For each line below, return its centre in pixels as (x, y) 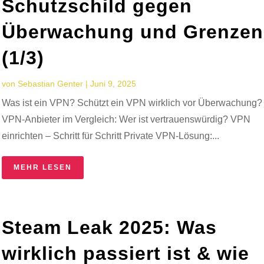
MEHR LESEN (43, 167)
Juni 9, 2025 (113, 83)
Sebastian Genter (51, 83)
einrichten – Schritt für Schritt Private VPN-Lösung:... (111, 136)
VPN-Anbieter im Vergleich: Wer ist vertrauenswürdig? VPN (126, 119)
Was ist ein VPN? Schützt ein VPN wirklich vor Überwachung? (132, 103)
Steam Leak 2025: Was (110, 227)
